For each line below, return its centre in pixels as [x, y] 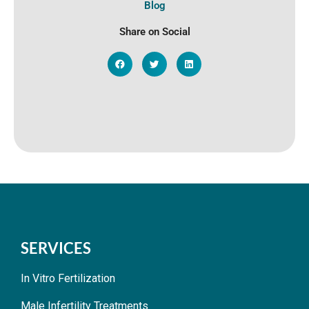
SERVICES [56, 248]
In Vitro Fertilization [68, 279]
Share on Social [154, 32]
